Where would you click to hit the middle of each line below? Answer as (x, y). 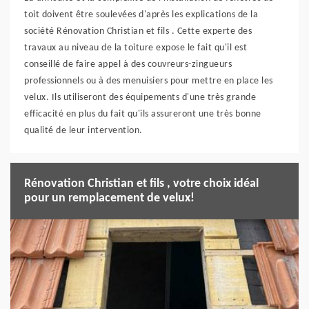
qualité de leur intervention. (83, 130)
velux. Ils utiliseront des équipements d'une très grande (140, 97)
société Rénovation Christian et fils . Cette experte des (138, 31)
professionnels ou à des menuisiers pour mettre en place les (149, 81)
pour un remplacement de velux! (109, 198)
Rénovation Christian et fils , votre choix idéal (141, 183)
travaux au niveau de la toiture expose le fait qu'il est (136, 48)
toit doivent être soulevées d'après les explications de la (141, 14)
